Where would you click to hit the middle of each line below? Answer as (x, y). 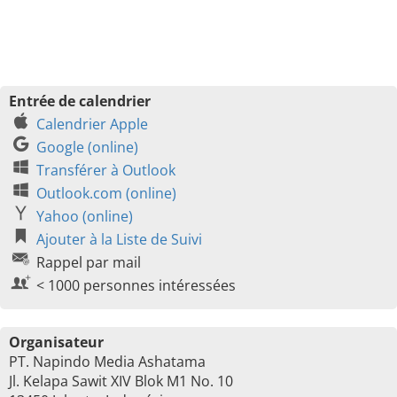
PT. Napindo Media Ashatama (107, 362)
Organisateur (56, 342)
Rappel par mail (89, 262)
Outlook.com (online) (106, 193)
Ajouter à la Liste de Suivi (119, 239)
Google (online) (87, 147)
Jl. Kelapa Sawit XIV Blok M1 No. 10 (121, 381)
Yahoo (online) (85, 216)
